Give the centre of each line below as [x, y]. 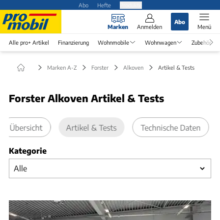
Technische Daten [171, 127]
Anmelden [150, 27]
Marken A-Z [62, 67]
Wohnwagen [160, 42]
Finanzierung [73, 42]
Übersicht [26, 127]
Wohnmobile [113, 42]
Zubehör [201, 42]
